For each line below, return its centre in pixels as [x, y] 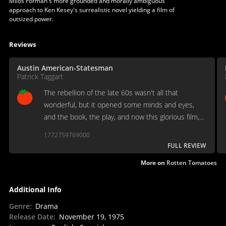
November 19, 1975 [91, 217]
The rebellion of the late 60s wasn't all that [111, 93]
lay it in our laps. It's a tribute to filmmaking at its [120, 129]
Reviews [22, 45]
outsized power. [31, 19]
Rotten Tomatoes [192, 163]
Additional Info [35, 190]
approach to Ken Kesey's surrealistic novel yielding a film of [92, 10]
